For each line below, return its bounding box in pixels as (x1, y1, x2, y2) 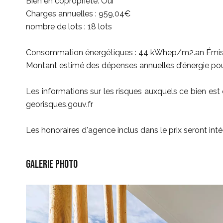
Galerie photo (26, 158, 78, 171)
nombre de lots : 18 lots (26, 22, 112, 31)
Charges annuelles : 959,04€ (26, 9, 130, 18)
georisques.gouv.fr (26, 100, 93, 109)
